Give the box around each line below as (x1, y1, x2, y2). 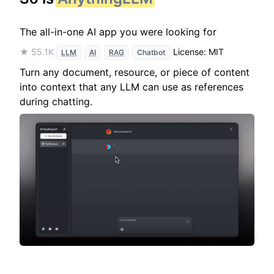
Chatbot (137, 48, 165, 57)
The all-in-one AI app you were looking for (20, 26, 217, 38)
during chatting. (20, 95, 92, 108)
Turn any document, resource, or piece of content (20, 66, 250, 78)
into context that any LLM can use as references (20, 81, 243, 93)
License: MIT (173, 46, 224, 57)
